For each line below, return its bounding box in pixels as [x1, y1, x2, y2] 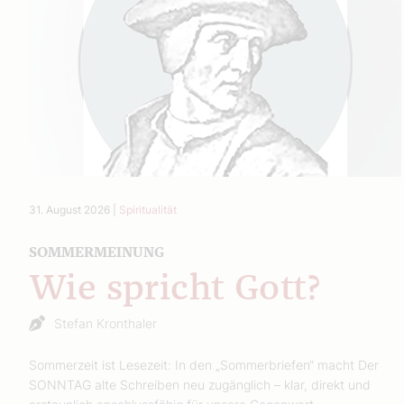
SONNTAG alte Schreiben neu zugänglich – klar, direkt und [29, 376, 371, 392]
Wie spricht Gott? [29, 271, 320, 308]
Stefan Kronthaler [54, 315, 157, 331]
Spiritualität [119, 202, 177, 216]
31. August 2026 [29, 202, 110, 216]
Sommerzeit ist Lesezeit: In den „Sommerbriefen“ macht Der [29, 356, 379, 372]
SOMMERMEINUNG [29, 244, 164, 260]
